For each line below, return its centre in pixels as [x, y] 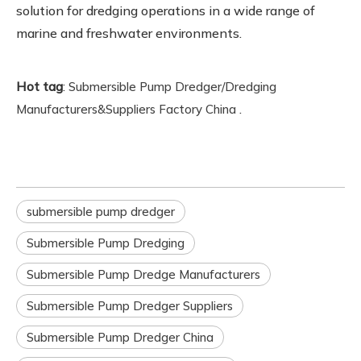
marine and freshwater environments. [129, 33]
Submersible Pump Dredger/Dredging [172, 86]
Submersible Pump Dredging [106, 243]
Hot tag [39, 86]
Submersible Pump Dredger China [120, 337]
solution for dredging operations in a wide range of [166, 10]
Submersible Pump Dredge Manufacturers [143, 274]
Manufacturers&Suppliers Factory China [126, 109]
